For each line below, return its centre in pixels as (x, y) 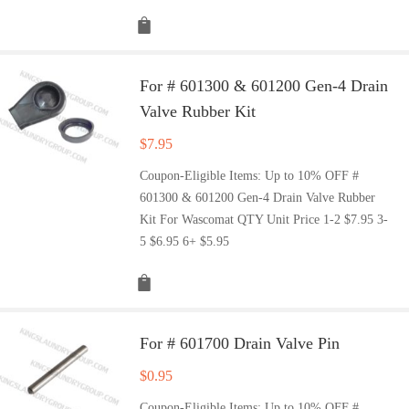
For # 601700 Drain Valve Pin (240, 343)
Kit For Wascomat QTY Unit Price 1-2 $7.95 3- (264, 219)
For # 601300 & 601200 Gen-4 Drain (264, 85)
